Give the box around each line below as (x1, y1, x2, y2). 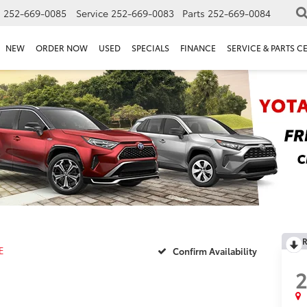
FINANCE (180, 42, 216, 54)
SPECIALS (132, 42, 169, 54)
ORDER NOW (36, 42, 88, 54)
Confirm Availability (173, 244, 257, 257)
